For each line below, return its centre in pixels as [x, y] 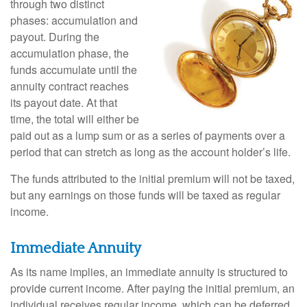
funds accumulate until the [74, 69]
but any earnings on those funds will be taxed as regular [145, 195]
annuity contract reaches [70, 86]
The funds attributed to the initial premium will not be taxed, [152, 178]
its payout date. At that [64, 102]
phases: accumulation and [74, 20]
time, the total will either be [75, 119]
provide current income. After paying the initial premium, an [152, 288]
